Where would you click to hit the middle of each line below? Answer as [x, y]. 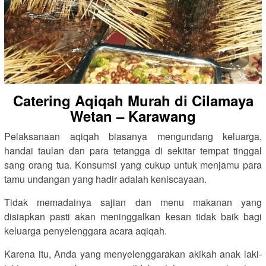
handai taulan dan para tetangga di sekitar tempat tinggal [133, 150]
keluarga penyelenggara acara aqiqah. [85, 230]
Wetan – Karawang [133, 115]
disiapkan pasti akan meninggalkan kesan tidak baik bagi [133, 216]
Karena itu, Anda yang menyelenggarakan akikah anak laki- [133, 254]
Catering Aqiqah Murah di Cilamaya [133, 100]
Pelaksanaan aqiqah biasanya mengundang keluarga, [133, 136]
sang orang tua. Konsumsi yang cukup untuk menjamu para [133, 164]
